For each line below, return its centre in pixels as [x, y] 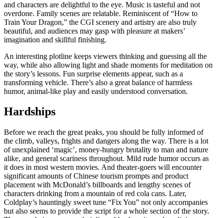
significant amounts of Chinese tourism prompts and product [96, 176]
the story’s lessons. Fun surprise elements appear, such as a [93, 73]
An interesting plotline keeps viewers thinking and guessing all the [105, 56]
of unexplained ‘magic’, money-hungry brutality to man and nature [106, 150]
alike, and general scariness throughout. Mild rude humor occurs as [106, 159]
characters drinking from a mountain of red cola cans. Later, [95, 194]
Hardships [30, 112]
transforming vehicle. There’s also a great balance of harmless [98, 82]
